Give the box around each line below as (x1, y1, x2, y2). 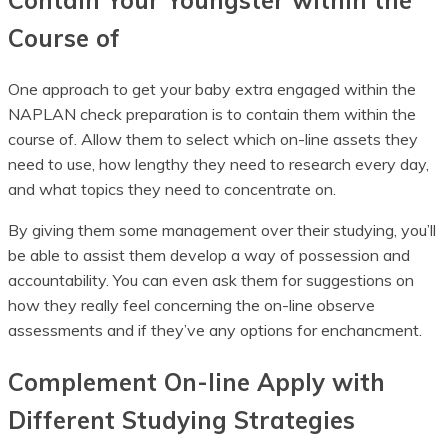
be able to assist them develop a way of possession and (8, 244, 410, 265)
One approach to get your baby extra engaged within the (8, 78, 416, 99)
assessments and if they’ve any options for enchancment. (8, 319, 422, 340)
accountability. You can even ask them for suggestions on (8, 269, 414, 290)
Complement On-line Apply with (8, 366, 385, 397)
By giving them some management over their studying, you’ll (8, 219, 436, 240)
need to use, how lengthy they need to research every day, (8, 153, 429, 174)
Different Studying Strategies (8, 404, 355, 435)
